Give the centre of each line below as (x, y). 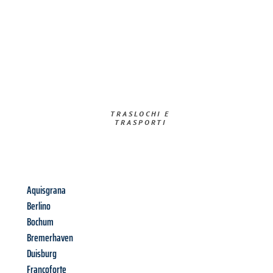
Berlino (39, 206)
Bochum (40, 222)
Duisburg (42, 254)
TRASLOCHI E (140, 114)
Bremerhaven (50, 238)
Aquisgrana (46, 190)
